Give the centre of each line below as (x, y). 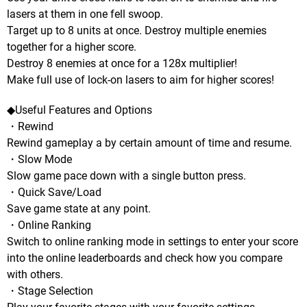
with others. (35, 274)
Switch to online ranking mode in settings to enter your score (152, 241)
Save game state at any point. (79, 208)
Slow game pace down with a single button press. (126, 175)
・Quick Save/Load (54, 192)
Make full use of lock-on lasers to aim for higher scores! (140, 79)
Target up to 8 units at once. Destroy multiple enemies (137, 30)
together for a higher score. (72, 47)
